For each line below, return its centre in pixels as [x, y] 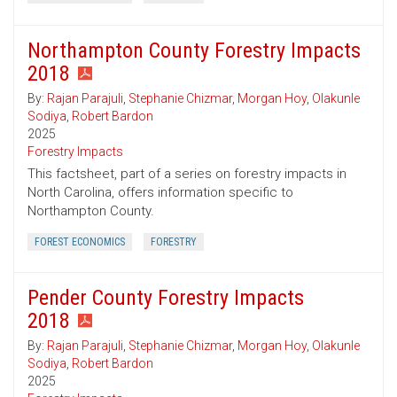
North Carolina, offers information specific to [160, 193]
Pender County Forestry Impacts [166, 298]
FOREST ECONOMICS [80, 242]
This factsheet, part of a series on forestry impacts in [187, 174]
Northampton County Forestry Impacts [194, 51]
